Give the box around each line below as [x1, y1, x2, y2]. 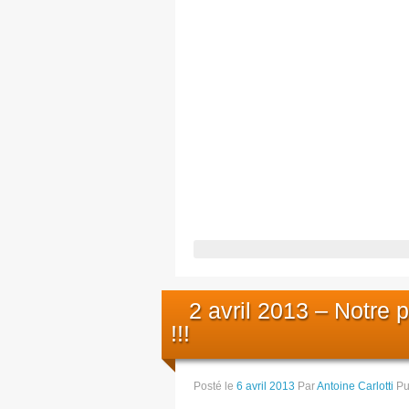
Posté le [194, 379, 236, 393]
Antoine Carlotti [317, 379, 393, 393]
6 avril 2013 [236, 379, 295, 393]
